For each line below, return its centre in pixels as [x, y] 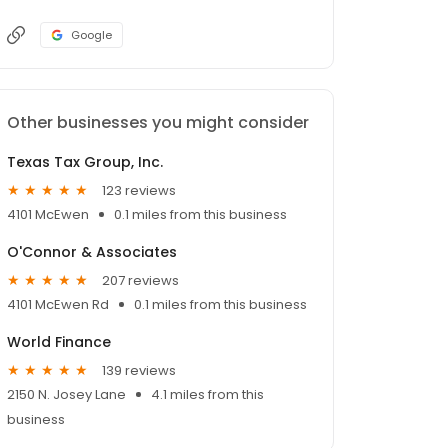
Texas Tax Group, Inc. [85, 162]
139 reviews [139, 370]
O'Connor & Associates [92, 252]
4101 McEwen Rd [58, 305]
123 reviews [139, 190]
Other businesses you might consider [158, 123]
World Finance [59, 342]
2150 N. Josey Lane [66, 395]
